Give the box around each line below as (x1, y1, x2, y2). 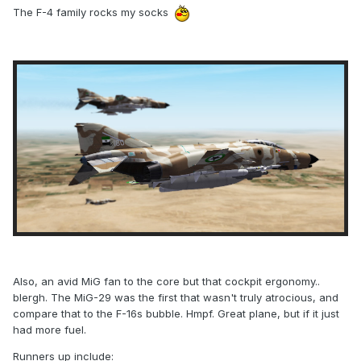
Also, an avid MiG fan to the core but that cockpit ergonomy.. (13, 274, 320, 288)
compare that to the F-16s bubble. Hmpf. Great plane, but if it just (13, 306, 339, 320)
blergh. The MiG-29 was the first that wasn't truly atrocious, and (13, 290, 338, 304)
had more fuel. (13, 322, 86, 336)
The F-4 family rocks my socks (13, 5, 172, 19)
